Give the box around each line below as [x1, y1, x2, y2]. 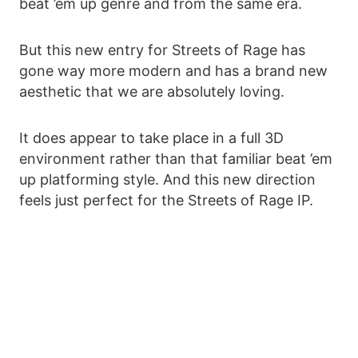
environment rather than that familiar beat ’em [19, 150, 332, 168]
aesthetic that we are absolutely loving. [19, 83, 284, 101]
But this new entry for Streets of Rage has [19, 42, 305, 59]
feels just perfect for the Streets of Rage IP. [19, 192, 313, 209]
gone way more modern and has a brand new [19, 62, 328, 80]
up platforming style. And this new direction [19, 171, 316, 189]
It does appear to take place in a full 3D [19, 129, 284, 147]
